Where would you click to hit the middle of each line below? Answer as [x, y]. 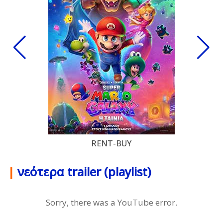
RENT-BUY [111, 143]
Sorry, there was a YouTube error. [111, 202]
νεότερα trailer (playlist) [84, 171]
